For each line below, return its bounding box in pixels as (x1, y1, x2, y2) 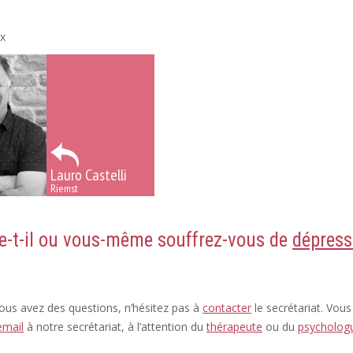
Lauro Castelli (50, 165, 127, 185)
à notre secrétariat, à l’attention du (24, 319, 206, 334)
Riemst (50, 181, 78, 195)
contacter (203, 300, 251, 315)
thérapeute (206, 319, 262, 334)
